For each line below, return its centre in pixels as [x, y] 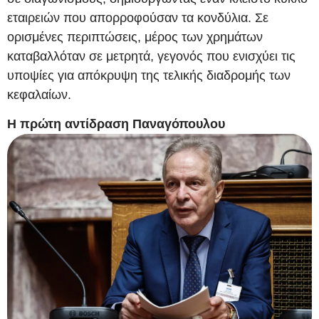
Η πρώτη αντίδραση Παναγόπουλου [116, 124]
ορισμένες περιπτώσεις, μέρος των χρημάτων [135, 37]
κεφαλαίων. [39, 94]
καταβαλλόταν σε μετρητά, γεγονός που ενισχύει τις [151, 56]
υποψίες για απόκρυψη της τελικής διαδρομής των [149, 75]
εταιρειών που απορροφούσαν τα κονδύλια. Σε [138, 17]
